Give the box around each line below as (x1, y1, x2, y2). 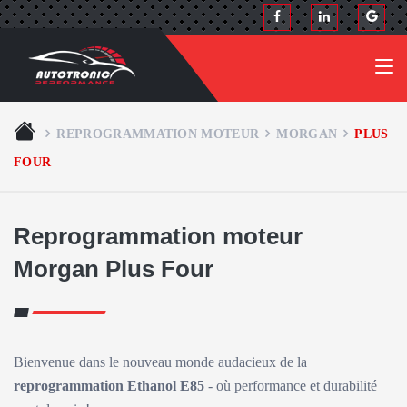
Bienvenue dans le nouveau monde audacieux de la (14, 354, 307, 370)
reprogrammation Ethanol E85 (14, 378, 204, 393)
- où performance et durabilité (204, 378, 377, 393)
